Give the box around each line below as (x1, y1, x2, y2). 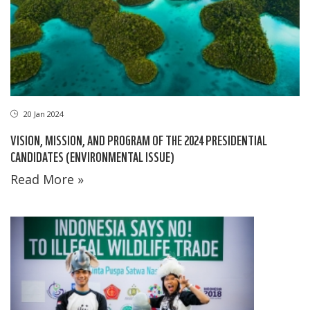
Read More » (10, 170, 84, 188)
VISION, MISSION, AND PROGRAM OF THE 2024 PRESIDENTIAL (10, 130, 267, 148)
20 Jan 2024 (21, 108, 64, 119)
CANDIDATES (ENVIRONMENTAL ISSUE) (10, 147, 174, 165)
